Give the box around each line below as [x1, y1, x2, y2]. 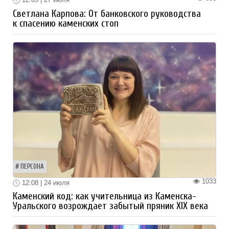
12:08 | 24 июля [20, 178, 70, 187]
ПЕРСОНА [20, 163, 44, 170]
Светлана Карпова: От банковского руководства [13, 8, 201, 19]
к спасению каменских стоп [13, 17, 119, 29]
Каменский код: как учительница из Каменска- [13, 191, 196, 202]
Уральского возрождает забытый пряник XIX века [13, 200, 208, 212]
